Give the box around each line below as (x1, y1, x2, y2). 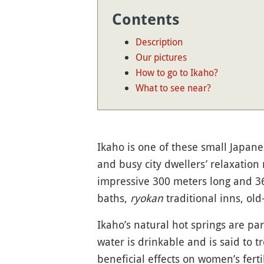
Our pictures (135, 51, 187, 64)
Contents (111, 11, 180, 28)
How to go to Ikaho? (135, 66, 218, 79)
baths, (97, 191, 130, 205)
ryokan (130, 191, 163, 205)
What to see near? (135, 81, 211, 94)
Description (135, 35, 183, 48)
